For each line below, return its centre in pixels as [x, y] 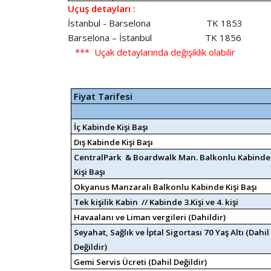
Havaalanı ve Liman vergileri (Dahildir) [155, 217]
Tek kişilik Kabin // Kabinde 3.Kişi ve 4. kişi [160, 202]
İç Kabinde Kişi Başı [111, 127]
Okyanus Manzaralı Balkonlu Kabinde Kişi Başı [166, 187]
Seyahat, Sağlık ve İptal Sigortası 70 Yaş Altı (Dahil [172, 232]
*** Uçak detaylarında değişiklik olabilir [152, 52]
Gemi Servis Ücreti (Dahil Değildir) [141, 262]
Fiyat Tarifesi [103, 96]
